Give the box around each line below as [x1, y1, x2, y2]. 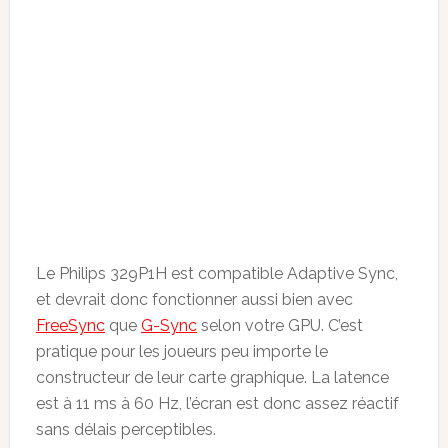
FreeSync [35, 315, 105, 335]
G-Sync [140, 315, 197, 335]
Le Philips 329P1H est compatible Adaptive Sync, [35, 263, 398, 283]
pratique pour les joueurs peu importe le [35, 341, 328, 361]
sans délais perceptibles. [35, 419, 216, 439]
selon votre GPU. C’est [196, 315, 363, 335]
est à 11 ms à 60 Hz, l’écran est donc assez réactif [35, 393, 399, 413]
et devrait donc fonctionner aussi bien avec [35, 289, 353, 309]
